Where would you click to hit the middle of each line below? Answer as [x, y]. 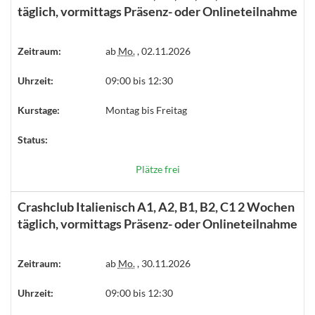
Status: [33, 140]
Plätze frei [157, 169]
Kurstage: [39, 110]
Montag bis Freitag [146, 110]
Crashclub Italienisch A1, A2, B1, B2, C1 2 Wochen [156, 207]
